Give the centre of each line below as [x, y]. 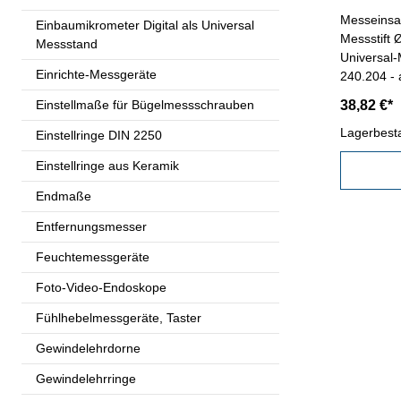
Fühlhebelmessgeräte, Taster [119, 317]
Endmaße [64, 196]
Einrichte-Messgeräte [96, 74]
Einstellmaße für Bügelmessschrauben [145, 104]
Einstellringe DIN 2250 [99, 135]
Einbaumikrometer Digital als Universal [145, 25]
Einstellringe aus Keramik [107, 165]
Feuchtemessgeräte [93, 256]
